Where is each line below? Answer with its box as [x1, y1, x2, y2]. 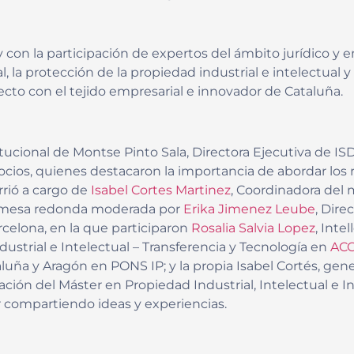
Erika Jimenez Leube [183, 201, 315, 217]
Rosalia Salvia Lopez [191, 220, 315, 236]
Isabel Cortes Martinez [91, 183, 231, 198]
